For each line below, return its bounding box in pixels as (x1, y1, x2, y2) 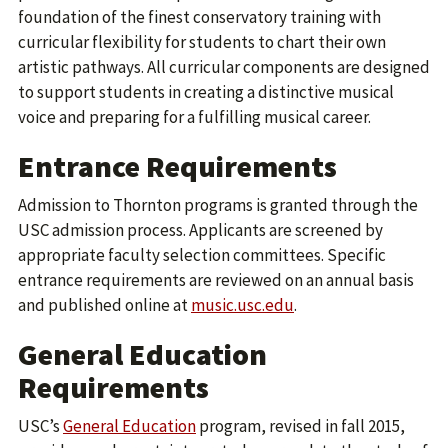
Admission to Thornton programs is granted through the (18, 194, 418, 216)
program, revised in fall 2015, (196, 415, 405, 437)
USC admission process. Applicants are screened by (18, 219, 383, 241)
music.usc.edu (191, 294, 294, 316)
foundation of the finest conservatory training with (18, 6, 381, 28)
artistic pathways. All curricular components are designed (18, 56, 430, 78)
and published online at (18, 294, 191, 316)
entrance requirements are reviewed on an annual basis (18, 269, 414, 291)
